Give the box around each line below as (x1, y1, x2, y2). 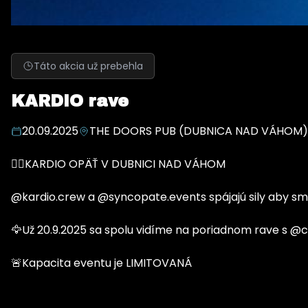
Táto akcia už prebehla (34, 59, 143, 73)
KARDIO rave (11, 92, 129, 110)
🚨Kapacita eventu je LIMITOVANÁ (11, 255, 192, 271)
